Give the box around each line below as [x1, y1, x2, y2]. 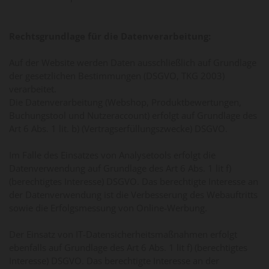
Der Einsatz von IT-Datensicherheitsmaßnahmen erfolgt [9, 228, 237, 240]
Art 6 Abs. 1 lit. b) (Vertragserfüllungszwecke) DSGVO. [9, 122, 228, 134]
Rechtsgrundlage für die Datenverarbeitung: [9, 29, 211, 42]
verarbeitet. [9, 82, 56, 95]
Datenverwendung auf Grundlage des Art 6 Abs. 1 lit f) [9, 162, 231, 174]
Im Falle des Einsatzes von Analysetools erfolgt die [9, 148, 216, 161]
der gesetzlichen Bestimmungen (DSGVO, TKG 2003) [9, 69, 225, 82]
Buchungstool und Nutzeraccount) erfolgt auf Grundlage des [9, 109, 257, 121]
